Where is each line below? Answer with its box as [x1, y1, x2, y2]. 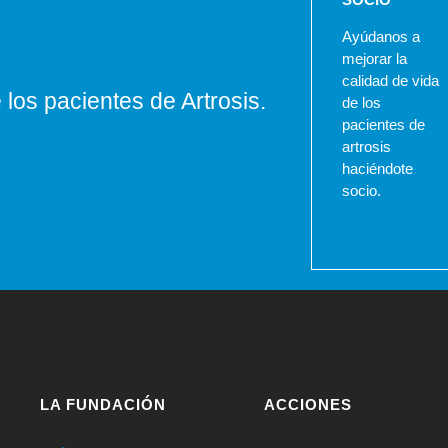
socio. [342, 182, 382, 200]
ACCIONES [263, 396, 352, 414]
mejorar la [342, 50, 408, 68]
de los [342, 94, 382, 112]
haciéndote [342, 160, 414, 178]
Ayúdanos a [342, 28, 421, 46]
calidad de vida [342, 72, 440, 90]
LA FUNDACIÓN [39, 396, 166, 414]
